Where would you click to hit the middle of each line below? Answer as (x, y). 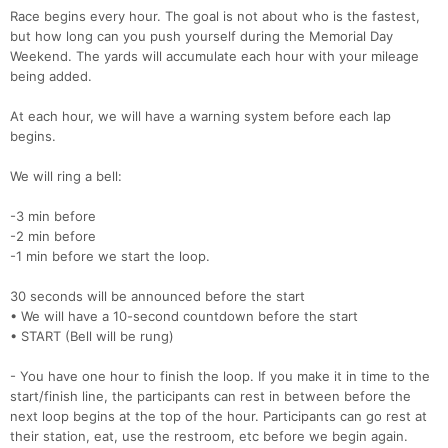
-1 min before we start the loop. (110, 256)
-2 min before (53, 236)
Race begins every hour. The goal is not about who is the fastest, (215, 16)
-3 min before (53, 216)
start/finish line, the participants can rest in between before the (210, 396)
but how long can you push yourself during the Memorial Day (201, 36)
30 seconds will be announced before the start (157, 296)
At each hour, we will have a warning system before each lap (200, 116)
